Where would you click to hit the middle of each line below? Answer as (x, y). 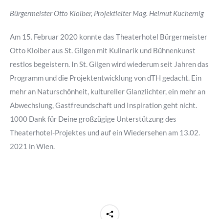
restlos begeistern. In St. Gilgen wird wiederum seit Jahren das (109, 64)
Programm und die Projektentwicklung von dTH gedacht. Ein (106, 77)
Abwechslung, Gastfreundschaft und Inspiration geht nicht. (103, 105)
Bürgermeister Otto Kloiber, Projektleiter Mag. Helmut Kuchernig (107, 13)
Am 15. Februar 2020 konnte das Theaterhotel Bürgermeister (109, 36)
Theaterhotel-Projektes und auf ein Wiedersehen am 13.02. (105, 132)
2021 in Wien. (32, 146)
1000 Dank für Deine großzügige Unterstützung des (93, 119)
